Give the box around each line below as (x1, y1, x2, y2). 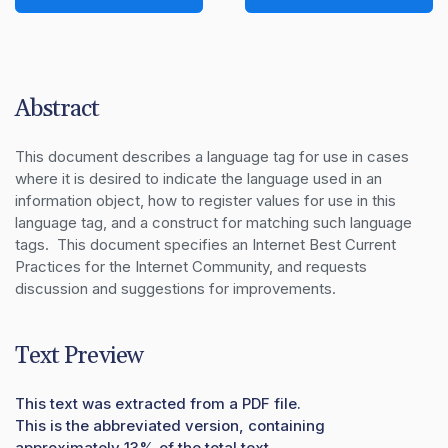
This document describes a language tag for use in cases (15, 146, 409, 166)
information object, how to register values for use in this (15, 190, 396, 210)
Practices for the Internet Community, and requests (15, 256, 367, 276)
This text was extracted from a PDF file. (15, 393, 301, 413)
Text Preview (15, 340, 143, 371)
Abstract (15, 93, 100, 124)
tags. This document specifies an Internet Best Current (15, 234, 396, 254)
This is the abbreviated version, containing (15, 415, 325, 435)
